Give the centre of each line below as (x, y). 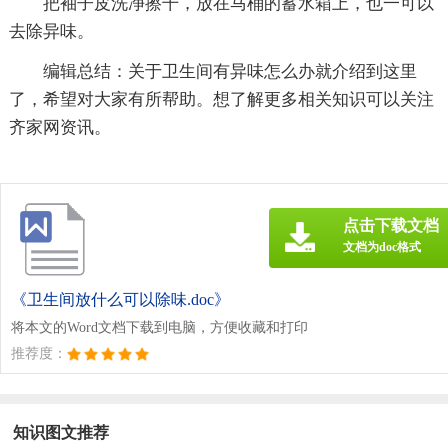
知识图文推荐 (61, 432)
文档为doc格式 (382, 246)
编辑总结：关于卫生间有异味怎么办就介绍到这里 (229, 71)
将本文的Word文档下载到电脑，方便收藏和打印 (159, 327)
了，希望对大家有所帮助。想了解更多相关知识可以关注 (221, 99)
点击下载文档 (391, 225)
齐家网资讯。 (59, 127)
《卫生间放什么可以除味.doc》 (120, 299)
